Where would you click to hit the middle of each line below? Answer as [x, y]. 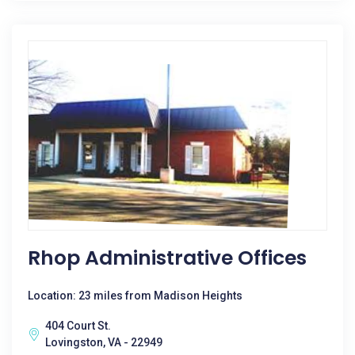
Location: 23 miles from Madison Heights [135, 296]
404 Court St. [78, 326]
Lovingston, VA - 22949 [104, 342]
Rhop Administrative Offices [167, 258]
